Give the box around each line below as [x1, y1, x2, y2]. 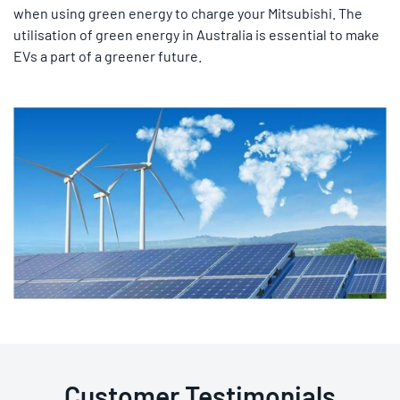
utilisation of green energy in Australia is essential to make [13, 25, 379, 43]
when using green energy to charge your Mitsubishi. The [13, 4, 362, 21]
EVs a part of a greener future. [13, 46, 202, 64]
